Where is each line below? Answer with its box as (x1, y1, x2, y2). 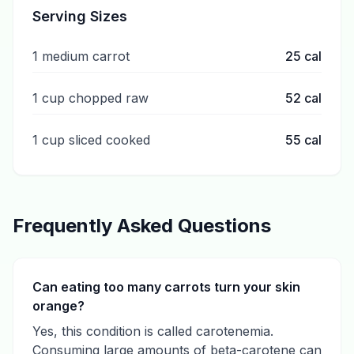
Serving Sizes (32, 8, 127, 24)
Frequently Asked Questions (13, 214, 271, 237)
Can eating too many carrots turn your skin (32, 279, 300, 295)
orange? (32, 298, 85, 314)
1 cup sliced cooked (32, 132, 150, 148)
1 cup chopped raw (32, 90, 149, 106)
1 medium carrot (32, 48, 130, 64)
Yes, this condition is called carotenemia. (32, 323, 273, 339)
